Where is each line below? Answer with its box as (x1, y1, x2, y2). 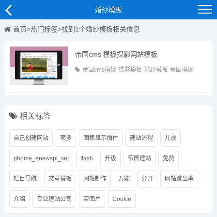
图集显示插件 (83, 135, 118, 141)
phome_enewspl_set (13, 155, 69, 162)
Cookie (112, 196, 131, 202)
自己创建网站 (13, 135, 48, 141)
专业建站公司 (36, 196, 72, 202)
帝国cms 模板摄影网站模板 (75, 50, 157, 58)
